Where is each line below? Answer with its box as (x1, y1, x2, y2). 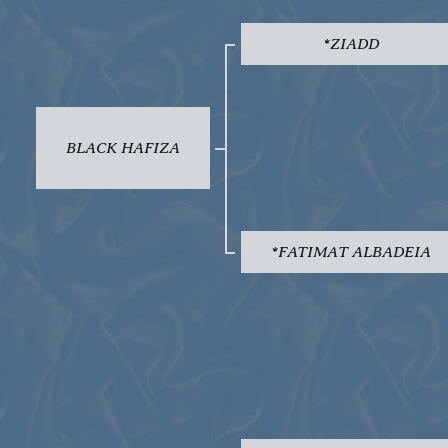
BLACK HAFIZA (66, 137, 180, 157)
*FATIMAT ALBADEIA (271, 241, 431, 261)
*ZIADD (323, 33, 379, 53)
